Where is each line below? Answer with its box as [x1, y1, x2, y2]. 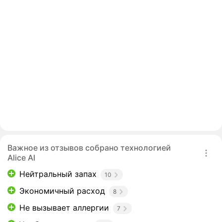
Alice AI [7, 153, 35, 163]
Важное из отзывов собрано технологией [7, 143, 171, 153]
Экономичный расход [19, 186, 105, 196]
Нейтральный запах [19, 169, 97, 179]
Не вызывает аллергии [19, 203, 109, 213]
